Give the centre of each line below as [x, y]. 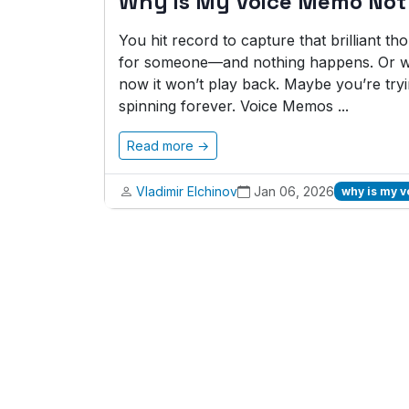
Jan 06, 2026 [294, 191]
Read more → [168, 146]
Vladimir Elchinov [187, 191]
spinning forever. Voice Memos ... [234, 106]
